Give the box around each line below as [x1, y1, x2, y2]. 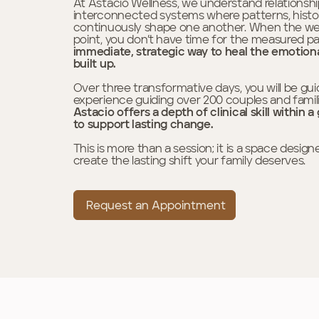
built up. [73, 59, 115, 71]
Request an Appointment [85, 200, 226, 212]
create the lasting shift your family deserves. [73, 156, 306, 168]
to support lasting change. [73, 120, 213, 132]
